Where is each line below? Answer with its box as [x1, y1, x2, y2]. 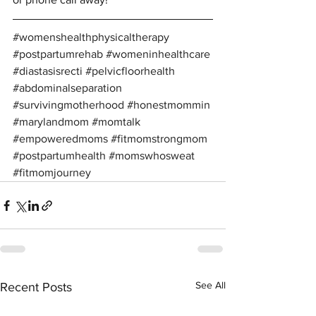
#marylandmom [13, 116, 89, 128]
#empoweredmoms [13, 133, 108, 145]
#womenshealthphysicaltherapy [13, 31, 169, 44]
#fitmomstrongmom [111, 133, 207, 145]
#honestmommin [127, 99, 210, 111]
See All [195, 279, 226, 291]
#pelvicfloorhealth [85, 65, 175, 78]
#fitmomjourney [13, 166, 91, 179]
